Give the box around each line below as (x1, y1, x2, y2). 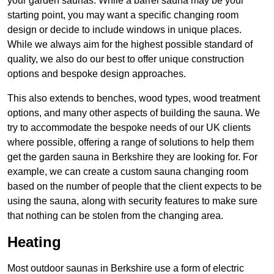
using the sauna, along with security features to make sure (7, 196, 257, 207)
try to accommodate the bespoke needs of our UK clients (7, 122, 251, 133)
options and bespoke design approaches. (7, 68, 186, 80)
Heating (7, 234, 61, 251)
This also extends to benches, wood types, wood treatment (7, 93, 260, 104)
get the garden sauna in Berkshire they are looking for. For (7, 152, 257, 163)
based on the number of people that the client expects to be (7, 181, 262, 192)
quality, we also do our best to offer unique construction (7, 54, 244, 65)
